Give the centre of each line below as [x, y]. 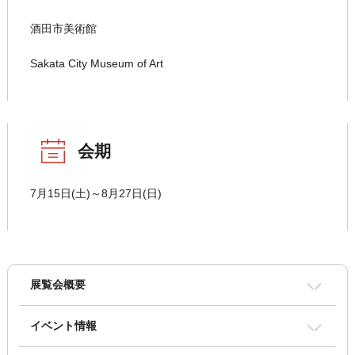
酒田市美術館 [63, 29]
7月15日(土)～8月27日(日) [95, 194]
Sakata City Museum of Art [96, 64]
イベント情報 [63, 326]
